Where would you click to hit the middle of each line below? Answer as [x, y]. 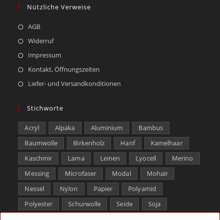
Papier [103, 188]
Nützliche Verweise [59, 7]
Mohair [157, 173]
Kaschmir [39, 158]
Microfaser [81, 173]
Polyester [39, 204]
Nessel [35, 188]
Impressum [45, 55]
